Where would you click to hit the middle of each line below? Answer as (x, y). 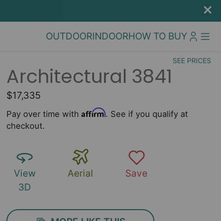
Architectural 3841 (90, 76)
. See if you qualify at (147, 114)
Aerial (81, 173)
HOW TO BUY (158, 36)
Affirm (94, 112)
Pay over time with (44, 114)
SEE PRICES (192, 60)
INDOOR (110, 36)
